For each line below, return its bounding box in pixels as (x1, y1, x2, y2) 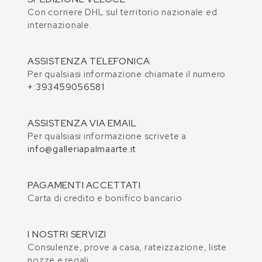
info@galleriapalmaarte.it (27, 143, 136, 155)
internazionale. (27, 19, 92, 31)
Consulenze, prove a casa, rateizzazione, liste (27, 241, 227, 253)
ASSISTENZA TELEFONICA (27, 54, 151, 67)
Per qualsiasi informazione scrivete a (27, 130, 187, 142)
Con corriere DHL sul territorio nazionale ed (27, 6, 218, 18)
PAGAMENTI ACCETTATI (27, 178, 141, 191)
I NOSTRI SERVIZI (27, 227, 107, 240)
